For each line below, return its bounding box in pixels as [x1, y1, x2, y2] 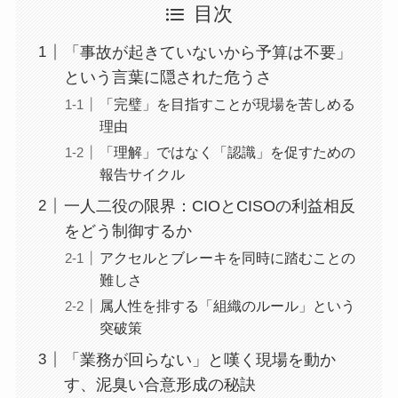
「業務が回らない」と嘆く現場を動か [63, 351, 336, 369]
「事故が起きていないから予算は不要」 [63, 43, 352, 61]
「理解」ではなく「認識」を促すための [99, 144, 355, 161]
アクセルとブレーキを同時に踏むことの [99, 250, 355, 267]
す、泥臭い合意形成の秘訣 [63, 376, 256, 394]
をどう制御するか [63, 221, 192, 240]
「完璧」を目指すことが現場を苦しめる [99, 96, 355, 112]
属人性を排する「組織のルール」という [99, 298, 355, 314]
